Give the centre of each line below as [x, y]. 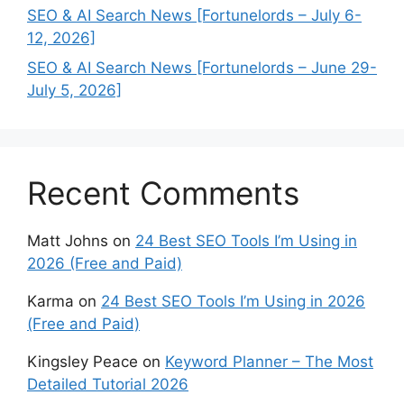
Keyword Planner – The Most [269, 362]
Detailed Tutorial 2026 [108, 384]
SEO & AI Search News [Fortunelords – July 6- [194, 15]
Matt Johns [68, 241]
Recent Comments [163, 193]
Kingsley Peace [83, 362]
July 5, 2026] [74, 90]
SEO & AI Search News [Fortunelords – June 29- [202, 68]
